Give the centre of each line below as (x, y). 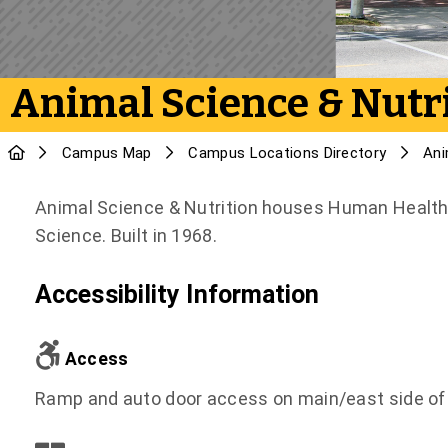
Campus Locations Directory (287, 153)
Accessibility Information (177, 294)
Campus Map (106, 153)
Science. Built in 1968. (126, 235)
